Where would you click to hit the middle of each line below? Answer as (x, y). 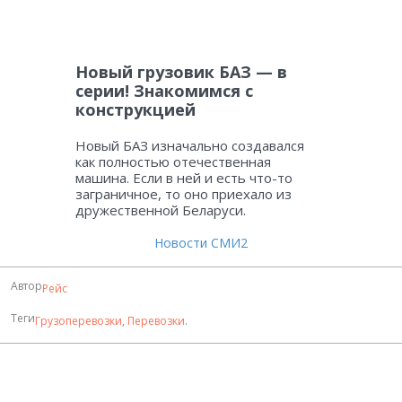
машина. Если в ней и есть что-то (184, 178)
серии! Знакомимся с (164, 91)
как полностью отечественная (173, 162)
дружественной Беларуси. (161, 210)
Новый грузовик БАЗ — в (181, 72)
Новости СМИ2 (201, 243)
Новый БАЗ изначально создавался (190, 146)
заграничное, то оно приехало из (184, 194)
